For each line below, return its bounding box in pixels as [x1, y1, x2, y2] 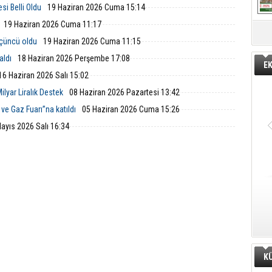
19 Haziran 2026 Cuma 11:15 [43, 36, 141, 46]
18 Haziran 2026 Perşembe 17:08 [18, 53, 130, 63]
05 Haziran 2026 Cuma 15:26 [82, 104, 180, 114]
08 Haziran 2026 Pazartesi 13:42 [69, 87, 180, 97]
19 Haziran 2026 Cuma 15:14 [47, 2, 145, 12]
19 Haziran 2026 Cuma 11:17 [4, 19, 101, 29]
